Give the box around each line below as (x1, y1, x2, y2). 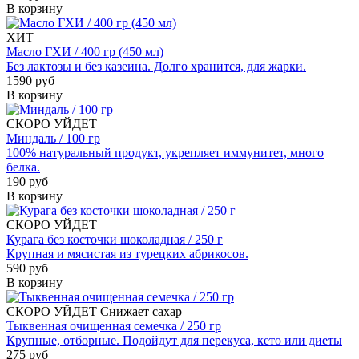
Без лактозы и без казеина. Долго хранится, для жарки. (6, 58, 306, 73)
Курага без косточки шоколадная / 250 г (6, 232, 223, 246)
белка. (6, 159, 40, 174)
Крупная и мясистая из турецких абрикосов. (6, 246, 248, 260)
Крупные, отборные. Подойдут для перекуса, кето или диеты (6, 333, 342, 347)
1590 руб (6, 73, 54, 87)
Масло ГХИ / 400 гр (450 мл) (6, 44, 163, 58)
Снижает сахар (100, 304, 182, 318)
